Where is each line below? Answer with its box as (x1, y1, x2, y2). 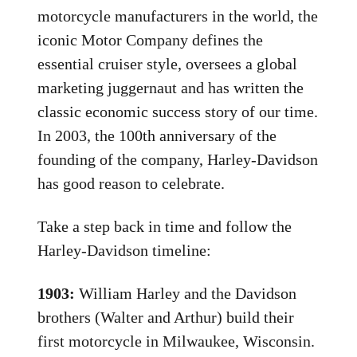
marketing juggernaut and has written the (37, 79, 304, 96)
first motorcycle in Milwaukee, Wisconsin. (37, 332, 316, 350)
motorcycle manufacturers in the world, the (37, 7, 319, 25)
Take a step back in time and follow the (37, 218, 292, 235)
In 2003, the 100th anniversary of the (37, 127, 277, 144)
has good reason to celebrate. (37, 175, 226, 192)
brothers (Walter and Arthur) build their (37, 308, 295, 326)
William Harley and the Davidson (75, 284, 297, 302)
